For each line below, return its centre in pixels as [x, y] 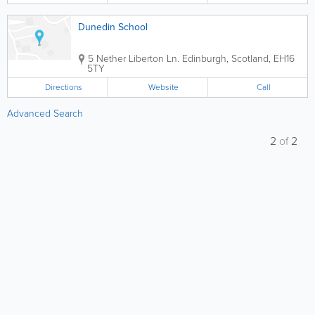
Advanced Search [45, 114]
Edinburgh [204, 59]
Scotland [250, 59]
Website [163, 87]
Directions [63, 87]
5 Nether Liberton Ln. [134, 59]
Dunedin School [113, 27]
